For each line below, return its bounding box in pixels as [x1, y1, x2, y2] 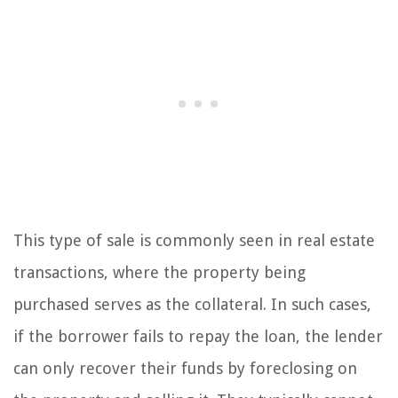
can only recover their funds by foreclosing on [13, 359, 357, 378]
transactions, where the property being [13, 263, 306, 283]
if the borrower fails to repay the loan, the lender [13, 327, 383, 346]
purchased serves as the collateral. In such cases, [13, 295, 371, 314]
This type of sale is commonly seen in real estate [13, 231, 375, 251]
